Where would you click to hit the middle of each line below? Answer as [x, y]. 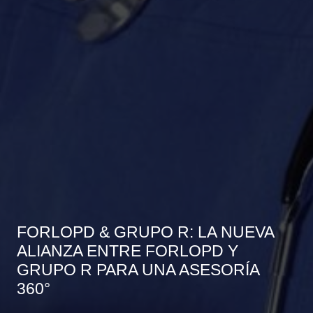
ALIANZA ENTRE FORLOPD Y [128, 250]
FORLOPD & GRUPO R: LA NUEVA [145, 232]
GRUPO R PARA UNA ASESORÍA [138, 269]
